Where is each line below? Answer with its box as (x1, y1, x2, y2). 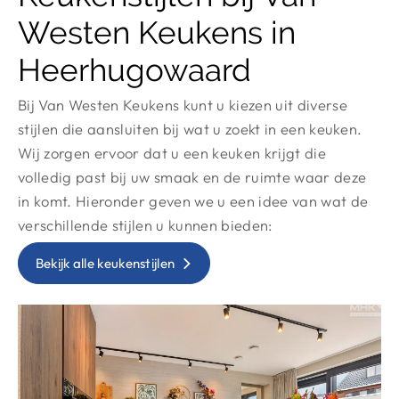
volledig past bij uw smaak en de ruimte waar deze (18, 167, 367, 186)
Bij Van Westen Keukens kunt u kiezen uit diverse (18, 95, 347, 114)
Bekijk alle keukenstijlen (35, 255, 175, 272)
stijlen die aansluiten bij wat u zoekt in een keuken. (18, 119, 362, 138)
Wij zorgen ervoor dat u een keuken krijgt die (18, 143, 326, 162)
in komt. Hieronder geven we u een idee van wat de (18, 191, 369, 210)
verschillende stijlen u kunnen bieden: (18, 216, 273, 234)
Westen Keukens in (18, 14, 296, 51)
